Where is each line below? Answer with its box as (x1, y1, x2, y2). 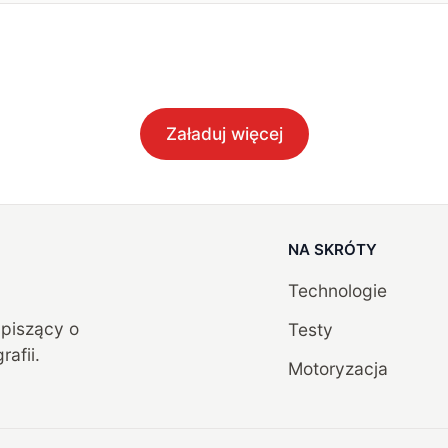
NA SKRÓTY (287, 240, 377, 260)
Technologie (287, 279, 387, 301)
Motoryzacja (287, 357, 388, 379)
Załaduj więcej (165, 123, 283, 145)
